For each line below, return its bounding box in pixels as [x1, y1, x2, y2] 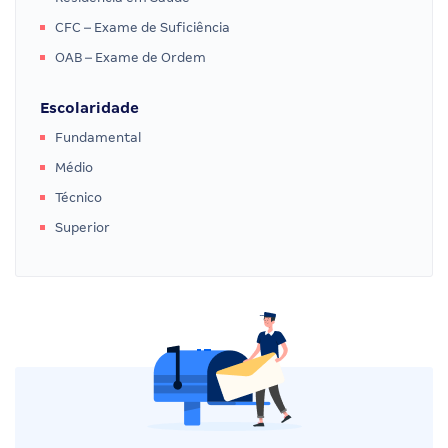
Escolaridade [40, 99, 139, 116]
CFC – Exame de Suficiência [55, 19, 230, 35]
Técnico [55, 189, 102, 205]
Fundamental [55, 129, 141, 145]
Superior [55, 219, 110, 235]
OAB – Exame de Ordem [55, 49, 206, 65]
